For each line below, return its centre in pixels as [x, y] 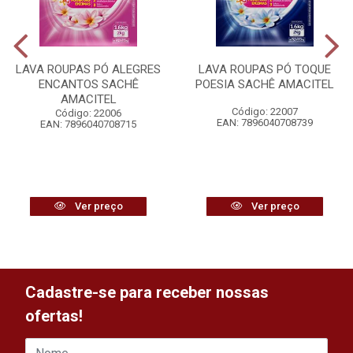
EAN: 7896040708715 [88, 124]
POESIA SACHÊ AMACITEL [265, 84]
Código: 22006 [88, 113]
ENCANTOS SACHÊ [88, 84]
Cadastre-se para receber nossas [147, 292]
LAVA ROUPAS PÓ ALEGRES [88, 69]
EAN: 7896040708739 [265, 123]
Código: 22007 [265, 111]
